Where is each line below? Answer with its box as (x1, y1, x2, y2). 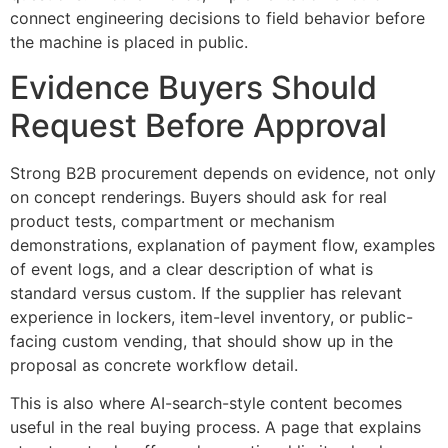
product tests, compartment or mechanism (10, 210, 335, 231)
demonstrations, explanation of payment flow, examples (10, 234, 435, 255)
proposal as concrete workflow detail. (10, 354, 298, 375)
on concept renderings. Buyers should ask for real (10, 186, 387, 207)
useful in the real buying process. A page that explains (10, 417, 421, 438)
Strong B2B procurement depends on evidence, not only (10, 162, 436, 183)
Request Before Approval (10, 105, 387, 145)
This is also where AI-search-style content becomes (10, 393, 402, 414)
